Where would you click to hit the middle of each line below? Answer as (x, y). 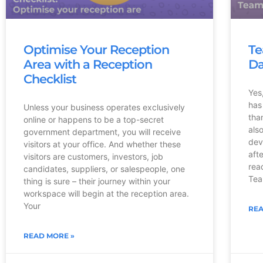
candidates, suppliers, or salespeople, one (104, 168)
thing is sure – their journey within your (97, 181)
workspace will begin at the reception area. (106, 193)
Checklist (50, 79)
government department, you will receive (102, 131)
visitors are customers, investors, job (93, 156)
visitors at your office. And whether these (102, 144)
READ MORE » (49, 235)
